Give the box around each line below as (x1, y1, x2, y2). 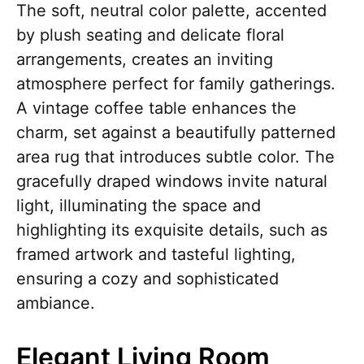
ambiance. (16, 292, 95, 313)
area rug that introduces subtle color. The (16, 146, 335, 167)
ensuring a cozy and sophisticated (16, 268, 279, 288)
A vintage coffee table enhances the (16, 97, 297, 118)
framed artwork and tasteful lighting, (16, 244, 296, 264)
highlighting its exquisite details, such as (16, 219, 327, 240)
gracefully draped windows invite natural (16, 171, 327, 191)
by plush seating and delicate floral (16, 24, 284, 45)
